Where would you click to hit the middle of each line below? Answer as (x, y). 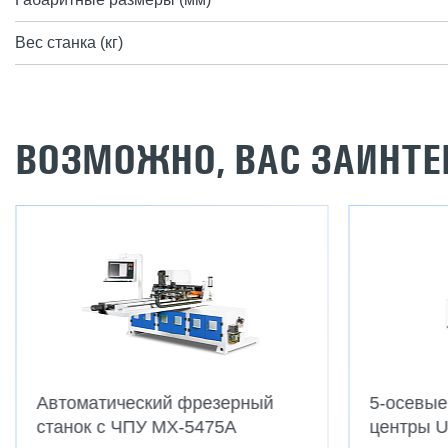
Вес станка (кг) (69, 42)
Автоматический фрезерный (154, 403)
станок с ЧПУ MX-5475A (136, 427)
